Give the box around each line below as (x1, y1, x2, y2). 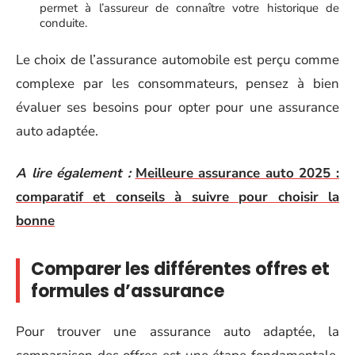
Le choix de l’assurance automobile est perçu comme (16, 51, 339, 69)
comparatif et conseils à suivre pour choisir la (16, 187, 339, 206)
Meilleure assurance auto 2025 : (135, 163, 339, 182)
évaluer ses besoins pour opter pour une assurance (16, 98, 339, 116)
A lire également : (16, 163, 131, 182)
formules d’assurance (31, 278, 224, 303)
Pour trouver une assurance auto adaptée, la (16, 323, 339, 341)
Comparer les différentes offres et (31, 256, 330, 281)
